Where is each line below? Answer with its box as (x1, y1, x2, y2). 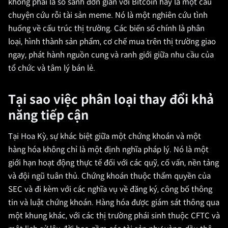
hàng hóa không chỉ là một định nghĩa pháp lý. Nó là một (8, 145, 209, 154)
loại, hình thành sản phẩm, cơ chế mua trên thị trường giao (8, 37, 216, 46)
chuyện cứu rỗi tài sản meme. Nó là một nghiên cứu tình (8, 11, 208, 20)
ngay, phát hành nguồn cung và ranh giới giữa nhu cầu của (8, 50, 214, 60)
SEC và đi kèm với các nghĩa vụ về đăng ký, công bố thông (8, 185, 212, 194)
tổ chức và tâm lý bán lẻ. (8, 64, 95, 73)
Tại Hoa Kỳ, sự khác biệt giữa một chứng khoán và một (8, 132, 201, 141)
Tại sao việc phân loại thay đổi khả (8, 93, 214, 107)
